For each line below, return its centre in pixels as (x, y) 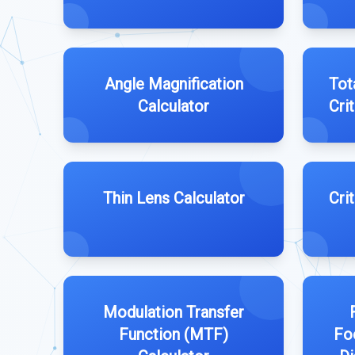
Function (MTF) (174, 334)
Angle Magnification (174, 84)
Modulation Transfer (174, 312)
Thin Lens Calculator (174, 198)
